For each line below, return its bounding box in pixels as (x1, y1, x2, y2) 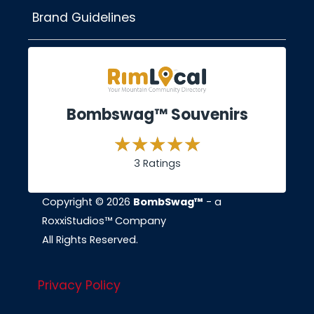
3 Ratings (133, 156, 181, 171)
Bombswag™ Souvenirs (66, 104, 248, 126)
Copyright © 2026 (42, 195, 133, 210)
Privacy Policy (38, 276, 121, 294)
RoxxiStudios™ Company (42, 214, 166, 228)
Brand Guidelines (32, 9, 136, 27)
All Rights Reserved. (42, 233, 138, 247)
